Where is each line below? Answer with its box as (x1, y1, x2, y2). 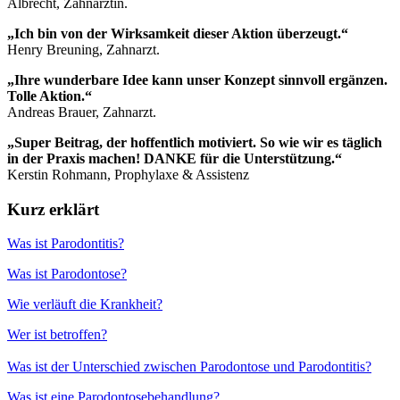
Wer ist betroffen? (7, 327, 107, 343)
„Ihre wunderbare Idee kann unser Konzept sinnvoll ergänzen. (7, 71, 387, 87)
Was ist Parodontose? (7, 266, 127, 282)
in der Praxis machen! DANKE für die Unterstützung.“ (7, 150, 342, 166)
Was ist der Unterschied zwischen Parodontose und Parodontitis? (7, 359, 371, 375)
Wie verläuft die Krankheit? (7, 296, 162, 312)
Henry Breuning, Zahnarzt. (7, 41, 160, 57)
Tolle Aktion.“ (7, 87, 92, 104)
